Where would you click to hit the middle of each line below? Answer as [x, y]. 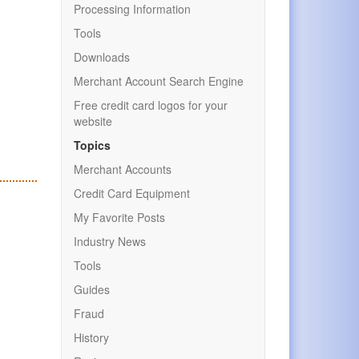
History [91, 337]
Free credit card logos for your [151, 105]
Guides [92, 289]
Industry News [110, 241]
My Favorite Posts [119, 217]
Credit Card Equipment [132, 193]
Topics [92, 145]
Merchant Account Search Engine [159, 81]
